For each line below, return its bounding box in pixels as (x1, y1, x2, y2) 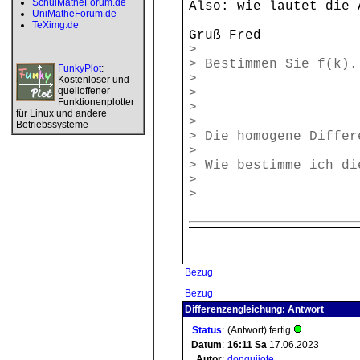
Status (192, 325, 222, 336)
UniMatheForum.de (32, 8, 117, 19)
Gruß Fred (189, 28, 261, 43)
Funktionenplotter (58, 96, 134, 108)
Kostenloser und (58, 74, 129, 85)
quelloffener (58, 85, 110, 96)
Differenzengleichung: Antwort (185, 304, 324, 315)
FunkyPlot (58, 63, 101, 74)
